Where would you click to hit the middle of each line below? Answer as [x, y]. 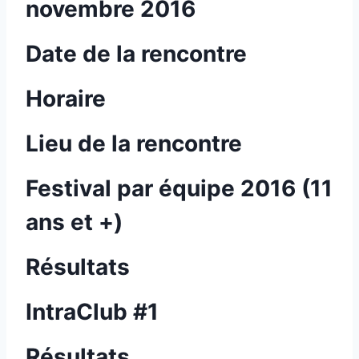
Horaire [66, 99]
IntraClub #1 [92, 312]
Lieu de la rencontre [134, 143]
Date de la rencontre [136, 54]
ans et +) [74, 222]
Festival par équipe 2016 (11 [179, 188]
